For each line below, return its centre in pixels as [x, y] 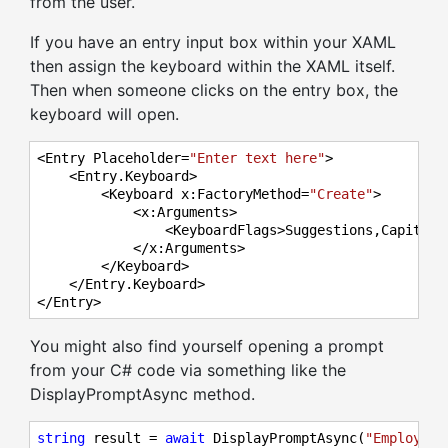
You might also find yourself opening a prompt [207, 346]
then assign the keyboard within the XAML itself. [212, 66]
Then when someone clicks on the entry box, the [214, 90]
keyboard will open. [104, 114]
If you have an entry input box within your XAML [213, 42]
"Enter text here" [257, 158]
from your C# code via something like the [188, 370]
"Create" [341, 194]
